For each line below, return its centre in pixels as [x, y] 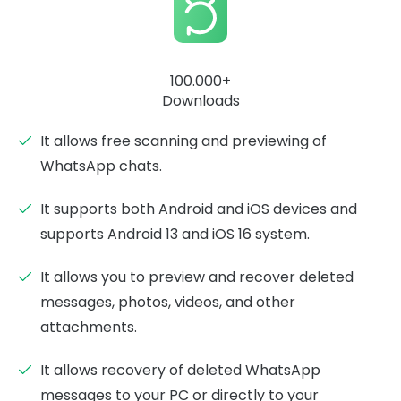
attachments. [89, 328]
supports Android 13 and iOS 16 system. [175, 235]
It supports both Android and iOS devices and [199, 209]
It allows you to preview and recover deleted [197, 277]
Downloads [200, 101]
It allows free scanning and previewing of [183, 141]
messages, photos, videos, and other [168, 303]
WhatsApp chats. [101, 166]
